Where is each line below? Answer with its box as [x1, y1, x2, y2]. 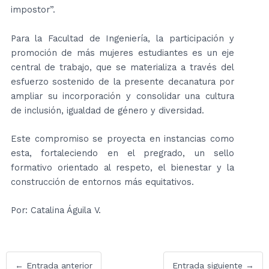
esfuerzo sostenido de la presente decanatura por [10, 76, 235, 87]
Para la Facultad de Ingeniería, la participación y [10, 32, 235, 44]
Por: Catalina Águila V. [10, 205, 101, 216]
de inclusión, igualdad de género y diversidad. [10, 104, 204, 116]
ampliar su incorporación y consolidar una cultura [10, 90, 235, 101]
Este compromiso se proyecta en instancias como [10, 133, 235, 144]
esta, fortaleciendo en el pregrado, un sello [10, 147, 235, 159]
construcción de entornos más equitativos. [10, 176, 194, 187]
